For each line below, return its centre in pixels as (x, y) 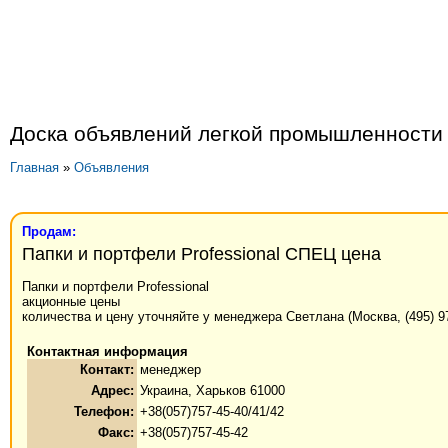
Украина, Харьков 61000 (212, 391)
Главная (34, 168)
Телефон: (104, 412)
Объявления (111, 168)
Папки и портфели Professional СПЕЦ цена (201, 253)
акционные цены (71, 302)
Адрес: (112, 391)
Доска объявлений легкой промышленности (226, 133)
